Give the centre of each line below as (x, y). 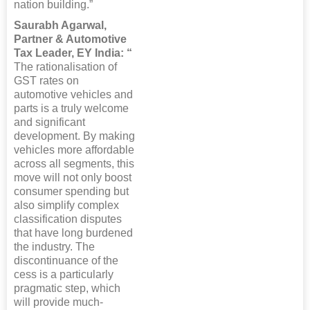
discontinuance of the (66, 261)
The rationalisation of (65, 67)
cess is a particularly (64, 275)
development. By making (74, 136)
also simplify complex (66, 206)
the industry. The (54, 247)
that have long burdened (73, 233)
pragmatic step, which (67, 289)
